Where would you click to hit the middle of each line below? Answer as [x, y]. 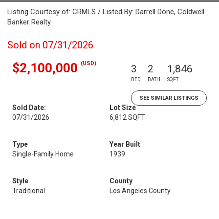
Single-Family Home [43, 154]
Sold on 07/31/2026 [50, 45]
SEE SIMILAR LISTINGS [169, 98]
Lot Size [123, 108]
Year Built [125, 144]
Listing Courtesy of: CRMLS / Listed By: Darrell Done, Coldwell [106, 12]
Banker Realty [29, 22]
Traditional [29, 191]
